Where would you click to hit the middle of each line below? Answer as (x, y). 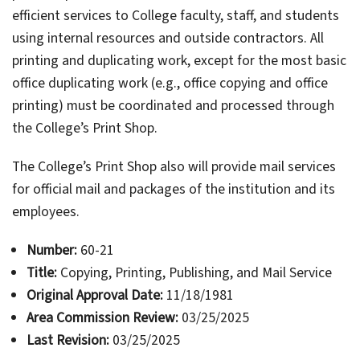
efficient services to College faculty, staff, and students (176, 16)
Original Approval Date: (94, 296)
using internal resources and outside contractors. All (168, 39)
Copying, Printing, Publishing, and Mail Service (194, 273)
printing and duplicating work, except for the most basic (179, 61)
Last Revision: (67, 341)
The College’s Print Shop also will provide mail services (174, 167)
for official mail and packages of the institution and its (174, 190)
